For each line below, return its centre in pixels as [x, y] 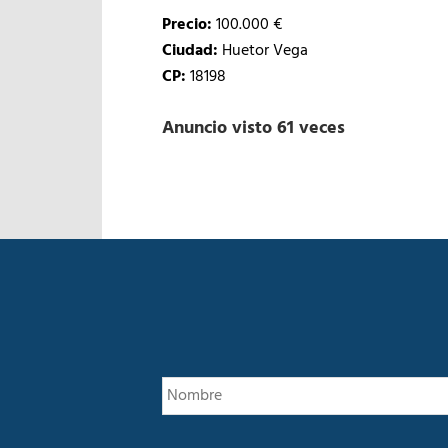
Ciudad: [190, 51]
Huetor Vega [263, 51]
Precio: [187, 25]
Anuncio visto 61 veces [253, 128]
